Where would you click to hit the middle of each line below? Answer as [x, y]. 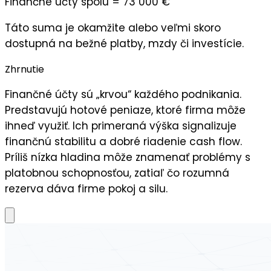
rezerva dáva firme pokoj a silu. [86, 188]
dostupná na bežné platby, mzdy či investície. [124, 43]
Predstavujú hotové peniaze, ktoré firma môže [125, 110]
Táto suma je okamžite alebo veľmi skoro [113, 28]
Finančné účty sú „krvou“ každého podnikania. [123, 94]
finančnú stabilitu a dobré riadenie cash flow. [123, 141]
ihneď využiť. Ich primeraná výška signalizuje [121, 126]
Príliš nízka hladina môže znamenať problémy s [128, 157]
